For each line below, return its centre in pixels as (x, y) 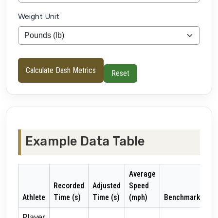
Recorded (69, 186)
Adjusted (107, 186)
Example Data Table (85, 141)
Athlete (34, 198)
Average (142, 174)
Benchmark (182, 198)
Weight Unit (39, 17)
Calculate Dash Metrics (61, 70)
